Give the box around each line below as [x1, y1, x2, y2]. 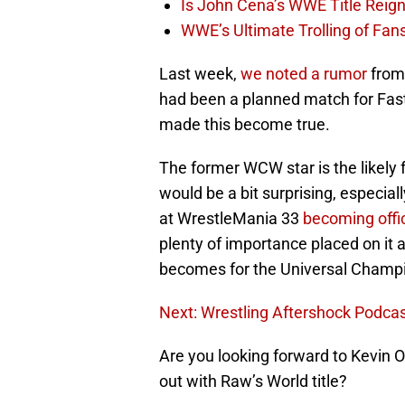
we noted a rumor [240, 64, 367, 84]
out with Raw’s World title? [159, 372, 347, 391]
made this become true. [159, 115, 330, 135]
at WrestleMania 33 [159, 209, 303, 229]
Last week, [159, 64, 240, 84]
